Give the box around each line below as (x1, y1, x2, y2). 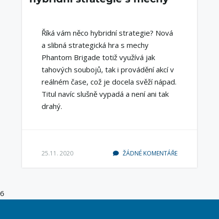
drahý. (41, 101, 62, 111)
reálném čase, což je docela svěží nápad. (41, 77, 176, 87)
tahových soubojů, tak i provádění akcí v (41, 65, 174, 75)
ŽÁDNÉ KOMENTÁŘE (121, 149, 178, 158)
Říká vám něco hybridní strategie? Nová (41, 28, 173, 38)
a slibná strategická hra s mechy (41, 40, 149, 50)
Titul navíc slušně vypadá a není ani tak (41, 89, 169, 99)
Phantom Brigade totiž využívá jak (41, 52, 155, 63)
